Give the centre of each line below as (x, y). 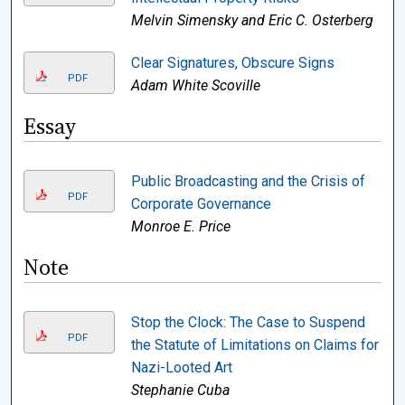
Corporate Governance (201, 204)
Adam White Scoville (195, 85)
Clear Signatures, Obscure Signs (232, 63)
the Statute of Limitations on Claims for (254, 345)
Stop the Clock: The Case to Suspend (248, 322)
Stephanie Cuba (180, 390)
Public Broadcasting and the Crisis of (248, 181)
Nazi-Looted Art (181, 367)
